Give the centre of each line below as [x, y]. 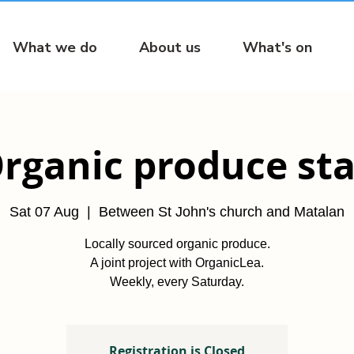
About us [170, 47]
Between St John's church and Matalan [222, 212]
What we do [55, 47]
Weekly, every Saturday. [177, 282]
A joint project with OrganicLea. [177, 263]
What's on [277, 47]
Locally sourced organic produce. [177, 244]
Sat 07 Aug [44, 212]
